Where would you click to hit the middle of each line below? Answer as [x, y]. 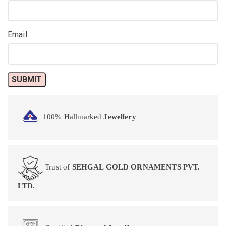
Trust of [58, 167]
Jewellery [120, 117]
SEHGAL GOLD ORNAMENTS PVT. [136, 167]
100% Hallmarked [73, 117]
